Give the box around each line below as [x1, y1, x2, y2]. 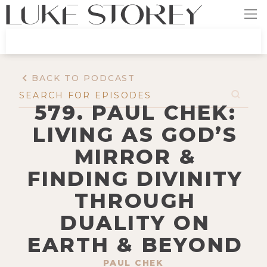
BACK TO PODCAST [32, 73, 136, 84]
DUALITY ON [60, 210, 210, 235]
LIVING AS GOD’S [33, 122, 238, 147]
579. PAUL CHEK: [34, 100, 237, 125]
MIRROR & [74, 144, 197, 169]
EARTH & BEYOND [27, 232, 244, 257]
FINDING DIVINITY [27, 166, 243, 191]
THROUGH [74, 188, 196, 213]
